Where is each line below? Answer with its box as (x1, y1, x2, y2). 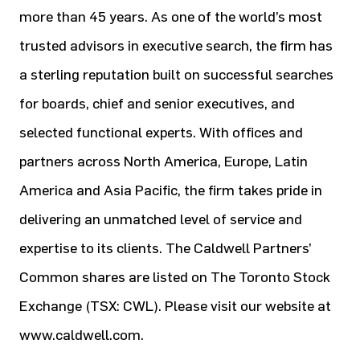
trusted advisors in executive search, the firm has (19, 37, 333, 55)
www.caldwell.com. (19, 326, 144, 344)
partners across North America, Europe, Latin (19, 153, 308, 170)
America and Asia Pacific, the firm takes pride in (19, 182, 322, 199)
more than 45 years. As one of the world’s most (19, 8, 322, 26)
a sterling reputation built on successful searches (19, 66, 333, 84)
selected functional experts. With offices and (19, 124, 303, 141)
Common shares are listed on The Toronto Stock (19, 268, 330, 286)
